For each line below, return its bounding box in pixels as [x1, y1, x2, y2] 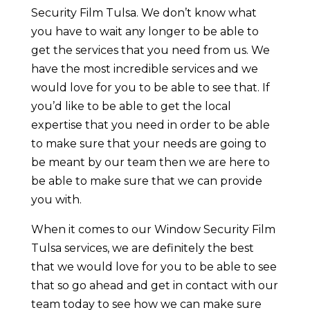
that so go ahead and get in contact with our [30, 278, 278, 292]
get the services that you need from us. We [30, 43, 270, 57]
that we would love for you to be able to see [30, 259, 277, 273]
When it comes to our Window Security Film [30, 222, 275, 236]
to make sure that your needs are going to [30, 136, 266, 150]
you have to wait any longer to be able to [30, 24, 259, 38]
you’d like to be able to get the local [30, 99, 231, 113]
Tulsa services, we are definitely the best [30, 241, 254, 255]
